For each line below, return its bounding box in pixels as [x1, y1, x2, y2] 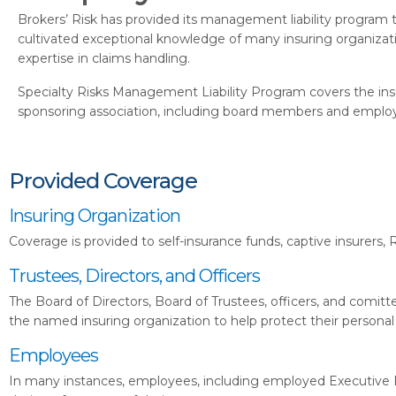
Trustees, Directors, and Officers [9, 265, 260, 286]
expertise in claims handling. [18, 50, 190, 66]
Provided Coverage [9, 168, 197, 194]
